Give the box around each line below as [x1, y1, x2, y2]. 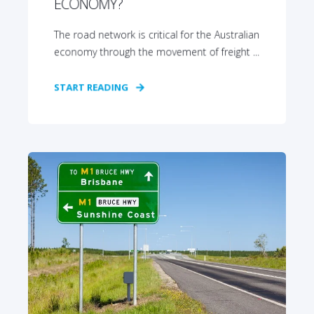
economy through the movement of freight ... [53, 45, 260, 59]
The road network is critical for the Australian [53, 27, 260, 41]
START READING [53, 81, 129, 94]
